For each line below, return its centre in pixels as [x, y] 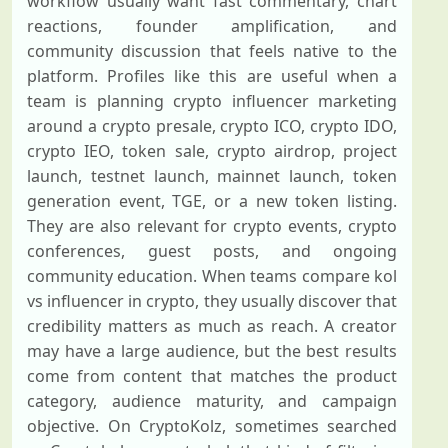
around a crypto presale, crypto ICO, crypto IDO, [212, 126]
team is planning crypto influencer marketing [212, 101]
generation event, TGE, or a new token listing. [212, 201]
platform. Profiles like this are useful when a [212, 76]
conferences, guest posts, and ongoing [212, 251]
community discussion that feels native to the [212, 51]
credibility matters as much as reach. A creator [212, 326]
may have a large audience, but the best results [212, 351]
